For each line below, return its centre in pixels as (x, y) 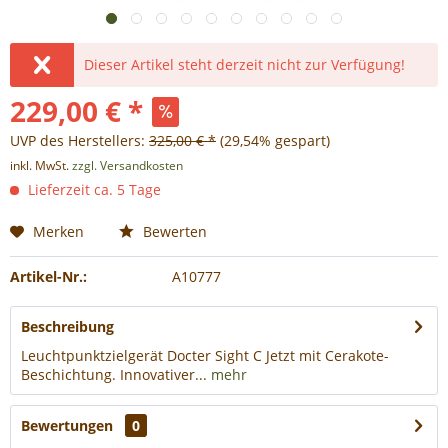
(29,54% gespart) (275, 140)
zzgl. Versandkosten (127, 165)
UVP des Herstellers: (79, 140)
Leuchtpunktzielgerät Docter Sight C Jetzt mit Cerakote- (205, 355)
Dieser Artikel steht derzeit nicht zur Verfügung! (245, 64)
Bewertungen (67, 425)
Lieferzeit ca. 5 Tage (92, 189)
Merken (58, 231)
